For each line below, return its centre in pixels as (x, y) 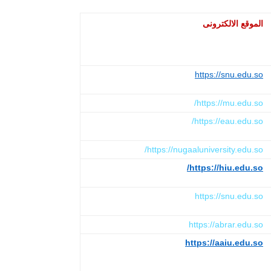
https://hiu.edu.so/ (226, 167)
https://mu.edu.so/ (230, 103)
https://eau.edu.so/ (229, 121)
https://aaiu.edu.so (224, 242)
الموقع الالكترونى (233, 23)
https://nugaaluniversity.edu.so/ (205, 149)
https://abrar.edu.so (226, 224)
